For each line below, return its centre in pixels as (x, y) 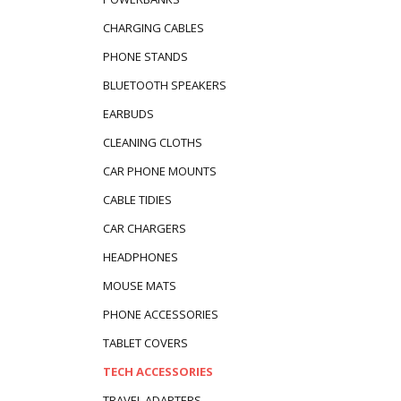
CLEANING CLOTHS (152, 142)
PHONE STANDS (145, 57)
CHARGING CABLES (153, 28)
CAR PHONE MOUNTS (159, 171)
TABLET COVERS (145, 342)
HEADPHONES (140, 256)
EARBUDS (128, 113)
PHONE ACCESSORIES (160, 314)
